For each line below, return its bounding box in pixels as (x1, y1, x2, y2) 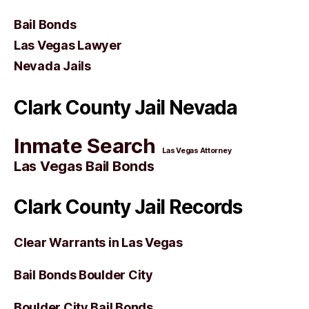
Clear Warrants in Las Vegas (14, 235, 183, 250)
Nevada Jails (14, 59, 91, 73)
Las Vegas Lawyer (14, 38, 122, 52)
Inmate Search (14, 134, 156, 158)
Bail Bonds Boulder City (14, 268, 153, 282)
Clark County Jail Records (14, 195, 242, 219)
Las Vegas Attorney (162, 146, 232, 155)
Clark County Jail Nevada (14, 96, 238, 119)
